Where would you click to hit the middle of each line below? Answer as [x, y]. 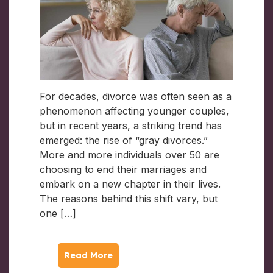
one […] [58, 213]
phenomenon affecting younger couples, [134, 111]
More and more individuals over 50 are [129, 154]
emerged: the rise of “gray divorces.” [124, 140]
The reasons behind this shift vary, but [129, 198]
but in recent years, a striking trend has [131, 125]
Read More [88, 255]
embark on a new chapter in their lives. [130, 184]
